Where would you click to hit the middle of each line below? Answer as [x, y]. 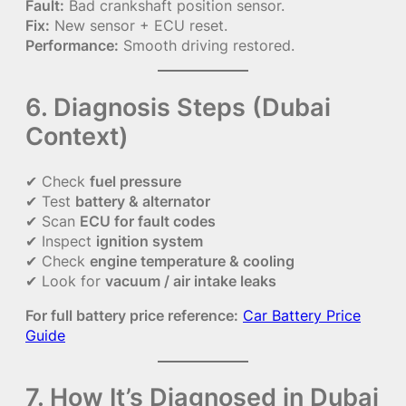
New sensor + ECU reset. [139, 26]
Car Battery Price [302, 316]
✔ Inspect [61, 241]
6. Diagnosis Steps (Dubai [178, 107]
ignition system [150, 241]
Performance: [72, 46]
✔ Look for [65, 280]
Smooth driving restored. [207, 46]
